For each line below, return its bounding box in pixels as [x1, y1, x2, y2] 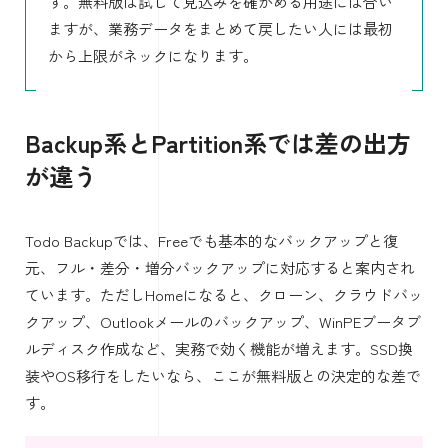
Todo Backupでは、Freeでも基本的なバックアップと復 [25, 230, 398, 252]
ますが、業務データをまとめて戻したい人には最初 [47, 17, 393, 39]
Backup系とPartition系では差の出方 [25, 125, 411, 161]
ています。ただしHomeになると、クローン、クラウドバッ [25, 284, 423, 306]
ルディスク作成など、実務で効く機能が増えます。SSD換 [25, 338, 413, 360]
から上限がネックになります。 [47, 44, 258, 66]
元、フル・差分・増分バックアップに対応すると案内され [25, 257, 415, 279]
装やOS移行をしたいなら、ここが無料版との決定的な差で [25, 365, 421, 387]
